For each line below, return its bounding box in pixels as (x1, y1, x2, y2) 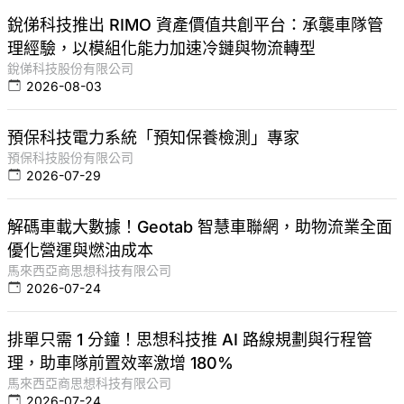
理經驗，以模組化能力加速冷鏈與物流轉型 (7, 39, 316, 59)
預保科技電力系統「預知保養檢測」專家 (7, 128, 299, 148)
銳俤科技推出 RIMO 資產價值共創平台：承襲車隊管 (7, 15, 383, 35)
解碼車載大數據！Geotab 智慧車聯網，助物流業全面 (7, 217, 392, 237)
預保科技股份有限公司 (7, 150, 133, 166)
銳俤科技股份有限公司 (7, 60, 133, 77)
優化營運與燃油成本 (7, 241, 153, 261)
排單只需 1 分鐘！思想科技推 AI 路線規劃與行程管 (7, 330, 372, 350)
